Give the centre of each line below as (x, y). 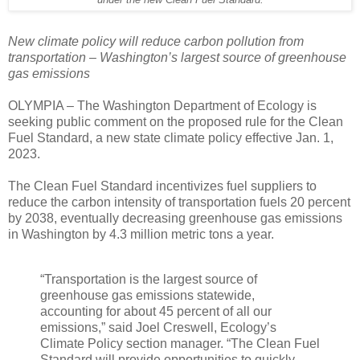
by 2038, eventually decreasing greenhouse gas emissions (175, 219)
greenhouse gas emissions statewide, (147, 295)
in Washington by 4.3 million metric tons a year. (141, 235)
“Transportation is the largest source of (149, 279)
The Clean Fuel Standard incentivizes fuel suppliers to (162, 186)
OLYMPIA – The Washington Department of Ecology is (162, 106)
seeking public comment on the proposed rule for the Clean (176, 122)
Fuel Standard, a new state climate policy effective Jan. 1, (171, 138)
